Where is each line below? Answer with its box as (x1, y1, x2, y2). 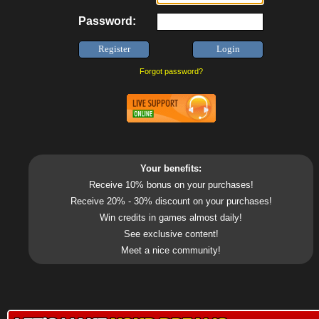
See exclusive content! (123, 229, 219, 239)
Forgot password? (139, 67, 203, 75)
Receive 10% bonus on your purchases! (88, 179, 253, 190)
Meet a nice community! (121, 245, 221, 256)
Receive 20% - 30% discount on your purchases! (70, 196, 272, 206)
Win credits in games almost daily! (100, 212, 242, 223)
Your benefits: (140, 163, 202, 174)
